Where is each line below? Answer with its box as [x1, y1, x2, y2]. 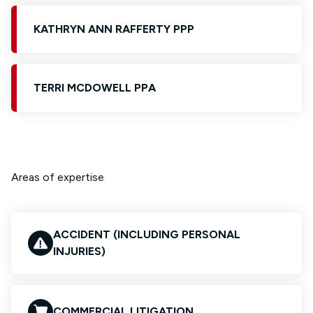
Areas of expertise [11, 170, 104, 184]
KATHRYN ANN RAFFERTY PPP [34, 22, 194, 36]
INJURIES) [53, 245, 105, 258]
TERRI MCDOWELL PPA [34, 81, 156, 94]
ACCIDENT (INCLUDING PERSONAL [53, 228, 240, 241]
